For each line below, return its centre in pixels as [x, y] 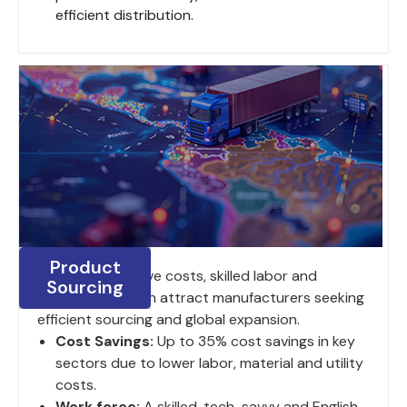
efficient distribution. [124, 15]
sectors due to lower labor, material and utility [209, 362]
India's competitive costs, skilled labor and [177, 275]
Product [85, 267]
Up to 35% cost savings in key [254, 341]
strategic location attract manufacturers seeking [201, 297]
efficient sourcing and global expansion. [169, 319]
